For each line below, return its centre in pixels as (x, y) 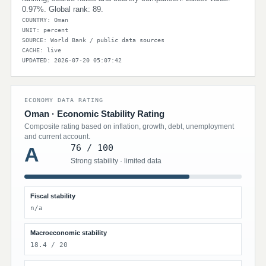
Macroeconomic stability (69, 233)
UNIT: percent (45, 30)
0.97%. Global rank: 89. (63, 9)
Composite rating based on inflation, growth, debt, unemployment (129, 126)
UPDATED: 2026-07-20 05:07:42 (72, 60)
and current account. (57, 137)
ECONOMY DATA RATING (64, 100)
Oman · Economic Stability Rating (94, 114)
